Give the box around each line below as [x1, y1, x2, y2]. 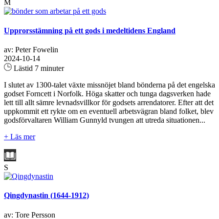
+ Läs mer [4, 132, 35, 141]
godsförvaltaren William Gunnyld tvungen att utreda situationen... [4, 115, 205, 124]
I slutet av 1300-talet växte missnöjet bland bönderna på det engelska [4, 80, 215, 89]
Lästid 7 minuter [12, 64, 64, 72]
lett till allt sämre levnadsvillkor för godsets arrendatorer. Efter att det [4, 98, 214, 107]
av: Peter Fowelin [4, 45, 58, 54]
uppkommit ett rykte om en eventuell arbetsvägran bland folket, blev [4, 107, 214, 115]
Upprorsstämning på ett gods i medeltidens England [4, 26, 175, 35]
